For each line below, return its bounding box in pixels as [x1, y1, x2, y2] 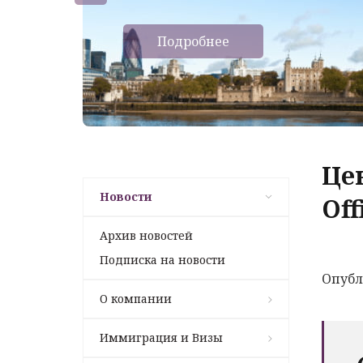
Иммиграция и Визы [100, 329, 223, 345]
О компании [100, 290, 172, 306]
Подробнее [157, 32, 229, 50]
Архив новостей [100, 227, 193, 243]
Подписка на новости [100, 251, 225, 267]
